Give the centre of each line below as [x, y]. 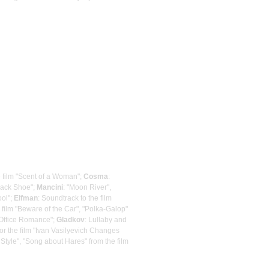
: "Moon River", [87, 187]
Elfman [26, 198]
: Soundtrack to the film [75, 198]
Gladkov [71, 219]
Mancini [50, 187]
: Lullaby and [106, 219]
